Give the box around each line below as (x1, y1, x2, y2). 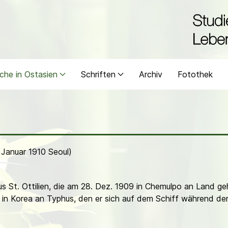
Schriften (81, 69, 116, 79)
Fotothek (178, 69, 213, 79)
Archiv (139, 69, 162, 79)
